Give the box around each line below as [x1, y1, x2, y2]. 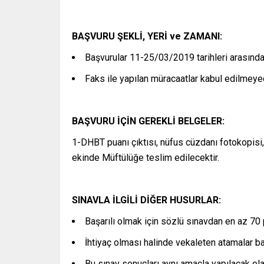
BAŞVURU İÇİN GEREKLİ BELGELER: [72, 115, 225, 127]
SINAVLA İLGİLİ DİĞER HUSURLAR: [72, 194, 221, 206]
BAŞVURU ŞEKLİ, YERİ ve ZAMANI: [72, 31, 222, 42]
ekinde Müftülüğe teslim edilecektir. [72, 152, 219, 164]
